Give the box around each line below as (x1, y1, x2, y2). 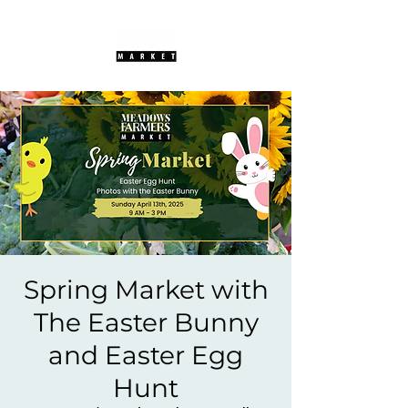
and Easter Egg (48, 340, 243, 371)
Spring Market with (23, 274, 269, 305)
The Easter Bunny (33, 307, 259, 338)
